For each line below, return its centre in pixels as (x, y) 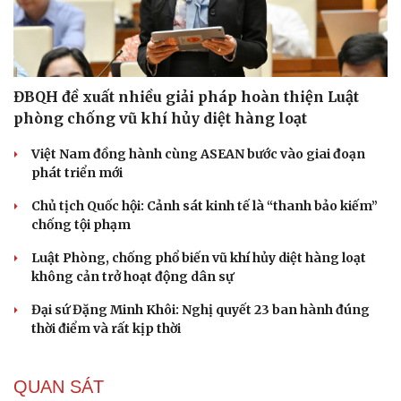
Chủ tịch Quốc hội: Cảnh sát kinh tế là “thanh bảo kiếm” (205, 205)
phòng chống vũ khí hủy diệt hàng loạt (160, 118)
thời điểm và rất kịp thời (106, 328)
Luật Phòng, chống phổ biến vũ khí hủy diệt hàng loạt (199, 257)
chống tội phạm (81, 224)
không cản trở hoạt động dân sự (132, 276)
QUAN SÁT (59, 386)
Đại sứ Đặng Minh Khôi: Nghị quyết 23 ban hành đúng (200, 309)
